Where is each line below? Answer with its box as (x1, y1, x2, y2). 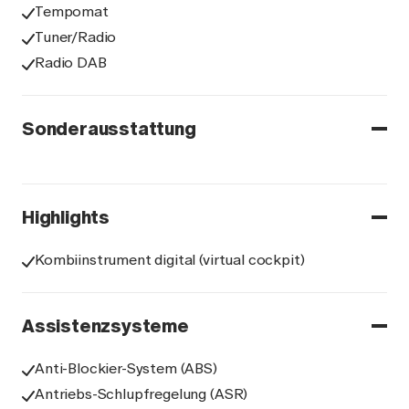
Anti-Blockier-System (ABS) (35, 360, 217, 377)
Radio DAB (35, 54, 107, 71)
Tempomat (35, 3, 109, 20)
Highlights (22, 206, 110, 228)
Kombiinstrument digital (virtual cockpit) (35, 251, 305, 268)
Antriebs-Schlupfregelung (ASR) (35, 385, 248, 403)
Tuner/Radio (35, 28, 117, 46)
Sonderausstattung (22, 118, 196, 140)
